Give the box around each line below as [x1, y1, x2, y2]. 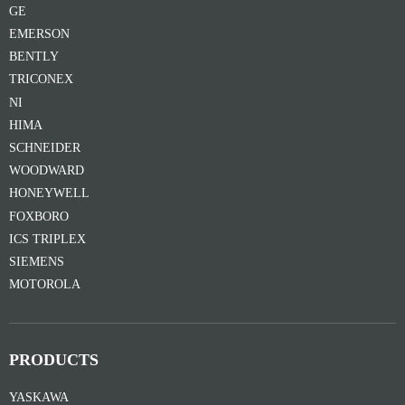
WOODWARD [9, 164, 84, 178]
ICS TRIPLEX [9, 231, 86, 246]
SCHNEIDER [9, 140, 80, 155]
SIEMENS [9, 254, 64, 268]
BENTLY [9, 50, 59, 64]
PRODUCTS [9, 351, 99, 370]
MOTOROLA [9, 278, 80, 292]
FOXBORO [9, 209, 69, 223]
